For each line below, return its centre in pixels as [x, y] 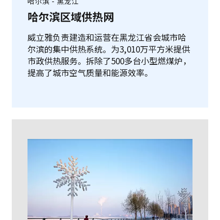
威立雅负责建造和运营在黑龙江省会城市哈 [107, 37]
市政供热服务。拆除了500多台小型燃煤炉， [109, 60]
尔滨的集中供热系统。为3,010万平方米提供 [109, 49]
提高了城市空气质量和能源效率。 [90, 72]
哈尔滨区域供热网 [71, 16]
